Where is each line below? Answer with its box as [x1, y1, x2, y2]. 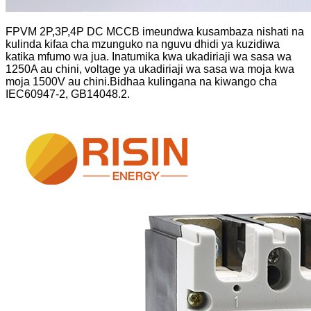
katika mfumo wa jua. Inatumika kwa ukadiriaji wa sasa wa [6, 51, 292, 63]
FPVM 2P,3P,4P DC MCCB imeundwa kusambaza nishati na [6, 26, 304, 38]
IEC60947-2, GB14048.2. [6, 88, 130, 101]
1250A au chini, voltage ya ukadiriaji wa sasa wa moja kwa [6, 63, 294, 76]
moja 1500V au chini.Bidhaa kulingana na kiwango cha [6, 76, 277, 88]
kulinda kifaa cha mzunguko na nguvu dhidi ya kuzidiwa [6, 38, 280, 51]
